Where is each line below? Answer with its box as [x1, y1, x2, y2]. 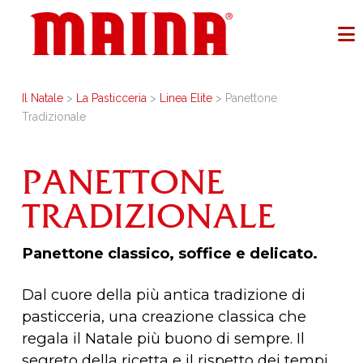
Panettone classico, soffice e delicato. [21, 244, 318, 263]
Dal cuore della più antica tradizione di [21, 284, 305, 304]
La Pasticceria [75, 92, 147, 105]
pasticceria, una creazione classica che [21, 306, 306, 326]
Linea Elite [159, 92, 212, 105]
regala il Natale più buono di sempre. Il [21, 328, 305, 348]
